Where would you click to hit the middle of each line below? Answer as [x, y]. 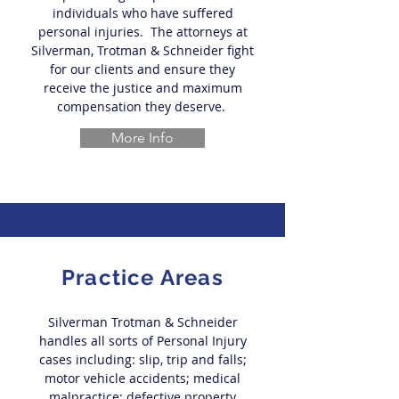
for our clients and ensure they [142, 69]
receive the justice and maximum [142, 88]
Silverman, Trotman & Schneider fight [142, 50]
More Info [142, 138]
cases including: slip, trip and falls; [142, 359]
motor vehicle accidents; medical [142, 378]
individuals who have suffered [142, 13]
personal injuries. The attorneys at [142, 32]
